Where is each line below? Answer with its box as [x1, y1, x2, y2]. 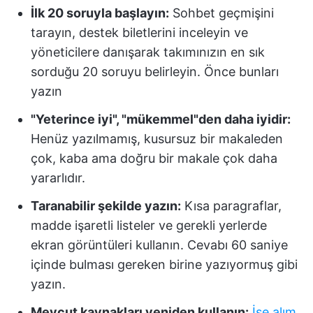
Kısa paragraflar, [181, 198, 282, 213]
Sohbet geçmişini [169, 6, 274, 20]
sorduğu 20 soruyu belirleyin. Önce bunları [31, 64, 279, 79]
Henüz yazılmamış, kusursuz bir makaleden [31, 131, 283, 146]
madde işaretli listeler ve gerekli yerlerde [31, 218, 267, 233]
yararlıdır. [31, 170, 85, 185]
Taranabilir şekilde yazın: [31, 198, 181, 213]
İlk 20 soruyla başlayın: [31, 6, 169, 20]
